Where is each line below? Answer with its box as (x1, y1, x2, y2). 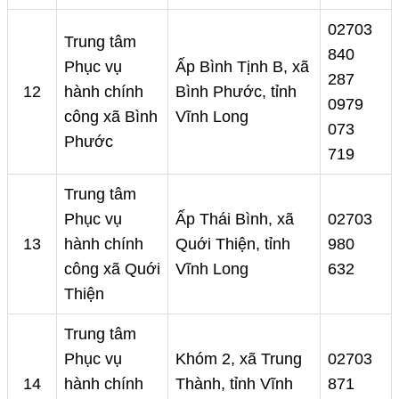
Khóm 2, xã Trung (175, 350, 302, 369)
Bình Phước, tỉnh (175, 83, 297, 102)
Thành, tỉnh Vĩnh (175, 375, 293, 394)
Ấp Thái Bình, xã (175, 210, 294, 229)
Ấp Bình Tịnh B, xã (175, 58, 309, 77)
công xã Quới (64, 260, 160, 279)
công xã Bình (64, 108, 158, 126)
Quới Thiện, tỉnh (175, 235, 290, 254)
